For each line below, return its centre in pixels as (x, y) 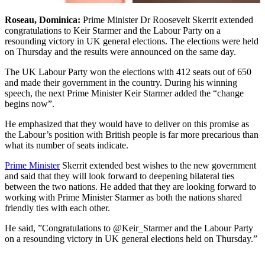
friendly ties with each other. (60, 208)
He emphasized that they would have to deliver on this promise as (127, 124)
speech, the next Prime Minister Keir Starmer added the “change (124, 93)
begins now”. (32, 104)
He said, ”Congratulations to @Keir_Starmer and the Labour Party (129, 228)
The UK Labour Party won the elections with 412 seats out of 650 (128, 72)
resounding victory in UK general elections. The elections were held (132, 41)
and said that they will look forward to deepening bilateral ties (119, 176)
